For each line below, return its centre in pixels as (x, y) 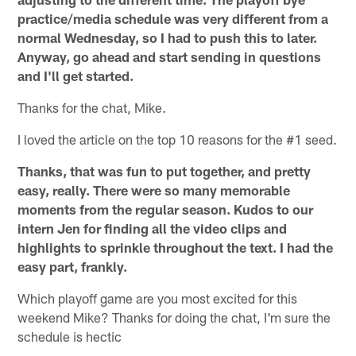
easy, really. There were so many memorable (154, 190)
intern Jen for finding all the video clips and (153, 228)
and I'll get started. (76, 75)
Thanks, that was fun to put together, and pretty (164, 170)
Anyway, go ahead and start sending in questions (170, 56)
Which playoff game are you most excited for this (158, 298)
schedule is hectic (70, 336)
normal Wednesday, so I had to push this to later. (168, 37)
